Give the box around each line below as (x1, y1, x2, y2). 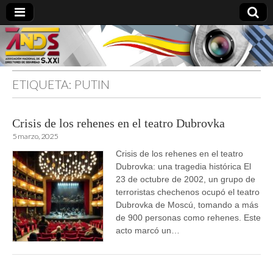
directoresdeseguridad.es (12, 87, 135, 101)
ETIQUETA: (12, 77, 74, 91)
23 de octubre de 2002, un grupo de (116, 174, 255, 185)
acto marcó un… (116, 225, 180, 236)
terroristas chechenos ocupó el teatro (116, 187, 260, 197)
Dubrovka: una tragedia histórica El (116, 161, 251, 172)
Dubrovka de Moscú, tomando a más (116, 200, 258, 210)
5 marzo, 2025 (12, 131, 58, 141)
